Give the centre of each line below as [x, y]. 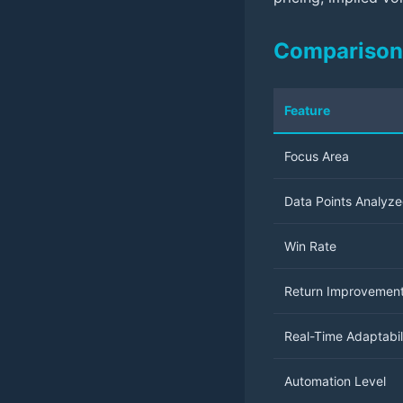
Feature [307, 111]
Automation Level [335, 381]
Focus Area [317, 157]
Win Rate [310, 246]
